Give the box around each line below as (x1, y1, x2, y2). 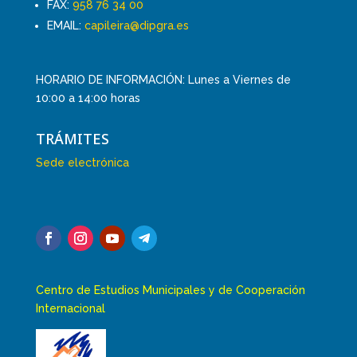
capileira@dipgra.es (84, 18, 189, 32)
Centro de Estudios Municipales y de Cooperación (35, 283, 305, 296)
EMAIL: (46, 18, 84, 32)
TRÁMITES (35, 128, 109, 148)
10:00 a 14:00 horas (35, 91, 140, 104)
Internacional (35, 301, 105, 315)
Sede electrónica (35, 155, 129, 169)
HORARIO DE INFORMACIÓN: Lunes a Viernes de (35, 73, 291, 86)
